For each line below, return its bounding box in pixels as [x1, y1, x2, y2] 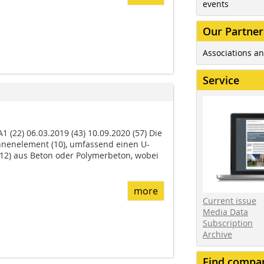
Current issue [203, 195, 256, 207]
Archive [203, 229, 232, 240]
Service [203, 72, 239, 87]
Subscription [203, 217, 253, 229]
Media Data [203, 206, 248, 218]
